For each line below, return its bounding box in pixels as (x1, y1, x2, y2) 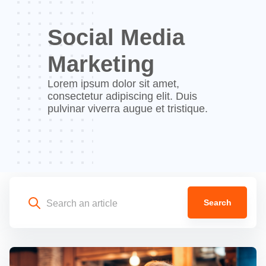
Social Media (47, 25, 185, 50)
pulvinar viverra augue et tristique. (47, 103, 208, 115)
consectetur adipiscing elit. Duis (47, 90, 197, 103)
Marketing (47, 52, 154, 77)
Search (203, 198, 232, 208)
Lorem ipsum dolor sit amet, (47, 78, 179, 90)
